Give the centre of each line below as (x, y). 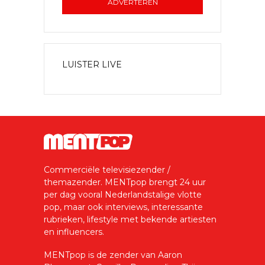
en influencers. (74, 232)
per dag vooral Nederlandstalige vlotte (123, 195)
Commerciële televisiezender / (107, 170)
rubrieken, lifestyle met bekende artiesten (130, 220)
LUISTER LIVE (92, 65)
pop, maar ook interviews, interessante (123, 207)
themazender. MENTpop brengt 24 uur (125, 182)
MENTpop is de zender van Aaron (113, 255)
